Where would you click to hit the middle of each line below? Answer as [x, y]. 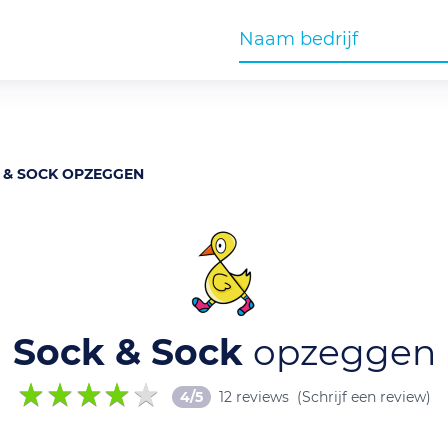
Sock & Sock [132, 352]
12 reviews [254, 397]
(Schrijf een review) [364, 397]
